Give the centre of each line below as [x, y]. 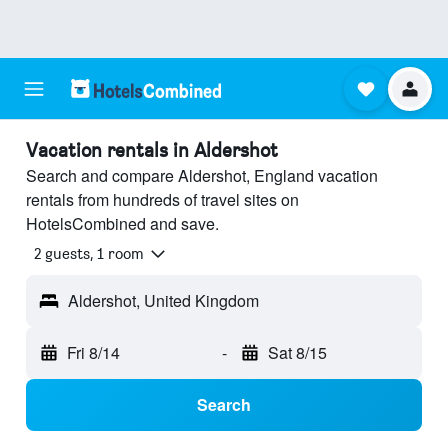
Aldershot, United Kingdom [163, 301]
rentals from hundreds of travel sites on [162, 199]
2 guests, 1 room [89, 254]
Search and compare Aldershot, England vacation [202, 175]
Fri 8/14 [93, 353]
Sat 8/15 [297, 353]
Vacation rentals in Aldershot [152, 150]
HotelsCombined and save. [122, 223]
